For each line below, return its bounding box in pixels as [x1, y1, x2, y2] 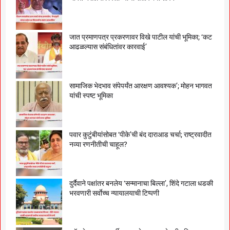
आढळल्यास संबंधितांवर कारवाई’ [69, 42, 147, 51]
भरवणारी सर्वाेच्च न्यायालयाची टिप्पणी [69, 188, 159, 197]
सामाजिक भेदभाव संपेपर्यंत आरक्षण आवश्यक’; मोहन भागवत [69, 81, 212, 90]
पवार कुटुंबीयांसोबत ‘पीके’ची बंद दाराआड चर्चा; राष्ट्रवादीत [69, 130, 212, 139]
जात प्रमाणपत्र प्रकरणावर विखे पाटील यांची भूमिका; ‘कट [69, 32, 212, 41]
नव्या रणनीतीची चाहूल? [69, 140, 127, 148]
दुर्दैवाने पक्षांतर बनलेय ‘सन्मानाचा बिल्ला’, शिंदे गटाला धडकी [69, 179, 213, 187]
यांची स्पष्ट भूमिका [69, 91, 113, 100]
